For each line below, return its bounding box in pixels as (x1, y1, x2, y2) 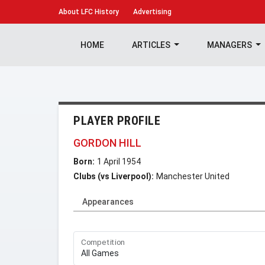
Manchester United (156, 172, 230, 181)
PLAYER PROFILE (73, 114, 160, 128)
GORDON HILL (73, 137, 142, 149)
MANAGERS (206, 40, 254, 50)
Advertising (133, 8, 172, 16)
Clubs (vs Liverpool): (73, 172, 154, 181)
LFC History (79, 8, 119, 16)
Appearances (82, 197, 134, 206)
